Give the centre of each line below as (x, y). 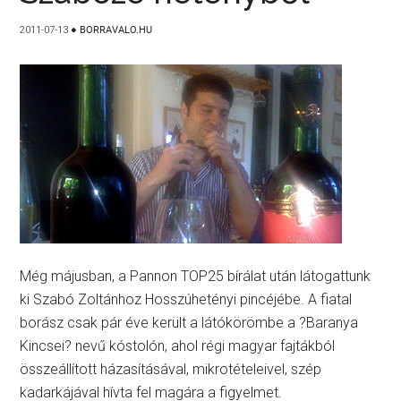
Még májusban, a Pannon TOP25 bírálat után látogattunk (196, 276)
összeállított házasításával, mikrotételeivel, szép (171, 369)
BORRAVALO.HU (116, 30)
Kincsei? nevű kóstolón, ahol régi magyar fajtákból (178, 346)
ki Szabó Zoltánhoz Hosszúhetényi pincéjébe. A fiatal (186, 299)
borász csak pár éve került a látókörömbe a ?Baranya (189, 323)
